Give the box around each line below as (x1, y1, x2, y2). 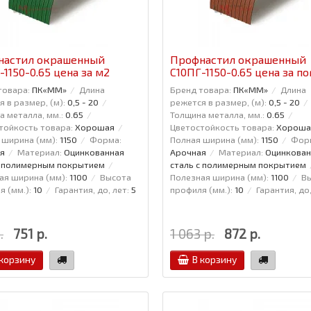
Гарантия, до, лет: (55, 183, 129, 195)
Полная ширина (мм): (169, 133, 259, 145)
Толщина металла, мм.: (169, 108, 264, 120)
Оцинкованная (64, 146, 124, 158)
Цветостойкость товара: (169, 121, 274, 133)
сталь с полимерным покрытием (169, 158, 306, 170)
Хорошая (75, 121, 115, 133)
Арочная (169, 146, 206, 158)
